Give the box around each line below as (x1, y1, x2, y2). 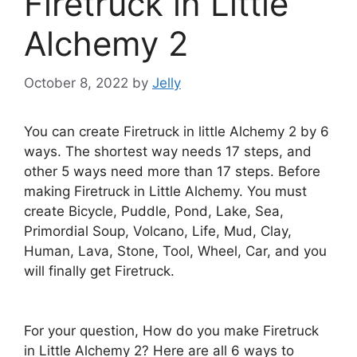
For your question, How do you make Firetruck (24, 323, 319, 339)
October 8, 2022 (24, 74, 128, 91)
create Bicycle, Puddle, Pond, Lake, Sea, (24, 202, 284, 219)
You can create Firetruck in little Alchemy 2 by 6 (24, 123, 329, 139)
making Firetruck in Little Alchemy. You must (24, 182, 307, 199)
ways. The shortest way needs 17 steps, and (24, 143, 312, 159)
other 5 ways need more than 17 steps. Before (24, 163, 320, 179)
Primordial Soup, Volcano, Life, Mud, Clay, (24, 222, 292, 239)
